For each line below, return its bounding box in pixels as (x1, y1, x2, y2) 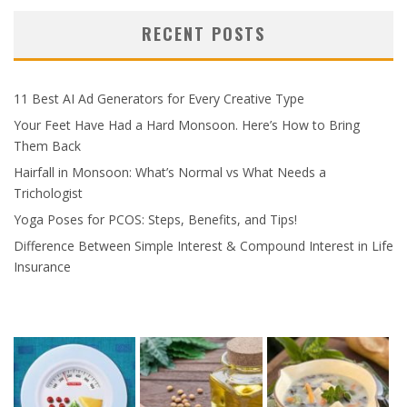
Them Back (14, 137, 81, 155)
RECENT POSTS (142, 22, 265, 46)
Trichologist (14, 184, 83, 203)
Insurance (14, 258, 71, 276)
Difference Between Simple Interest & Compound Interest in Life (14, 237, 393, 255)
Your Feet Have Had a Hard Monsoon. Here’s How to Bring (14, 116, 360, 134)
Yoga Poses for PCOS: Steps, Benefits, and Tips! (14, 211, 297, 229)
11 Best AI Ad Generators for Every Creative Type (14, 90, 304, 108)
